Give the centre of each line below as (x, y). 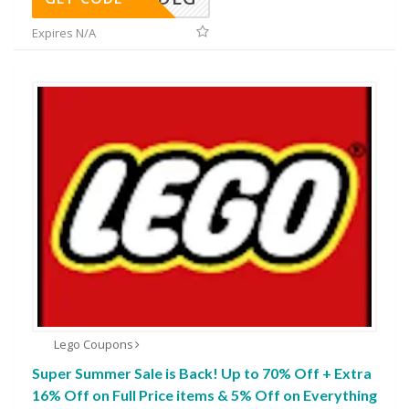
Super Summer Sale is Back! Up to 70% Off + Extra (202, 373)
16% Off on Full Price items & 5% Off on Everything (204, 395)
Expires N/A (64, 32)
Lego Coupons (93, 345)
